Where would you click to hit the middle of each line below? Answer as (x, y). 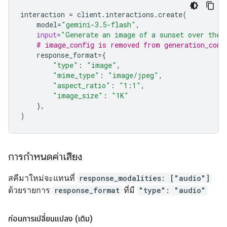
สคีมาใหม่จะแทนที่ (43, 178)
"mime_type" (76, 75)
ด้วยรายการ (30, 190)
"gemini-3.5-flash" (99, 25)
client (89, 14)
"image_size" (78, 96)
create (170, 14)
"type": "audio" (172, 190)
